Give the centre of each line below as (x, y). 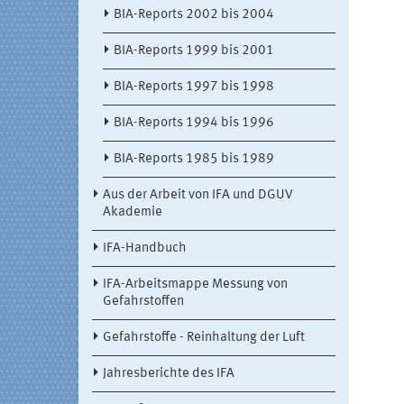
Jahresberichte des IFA (169, 374)
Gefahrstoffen (143, 302)
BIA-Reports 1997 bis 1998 (194, 87)
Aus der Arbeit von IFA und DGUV (198, 196)
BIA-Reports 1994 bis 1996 (194, 124)
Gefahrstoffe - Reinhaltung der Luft (204, 338)
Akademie (133, 213)
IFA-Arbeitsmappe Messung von (195, 285)
